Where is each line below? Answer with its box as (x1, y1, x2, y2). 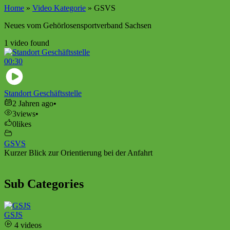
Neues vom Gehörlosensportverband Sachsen (4, 21, 151, 30)
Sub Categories (4, 177, 84, 190)
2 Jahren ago (12, 99, 53, 108)
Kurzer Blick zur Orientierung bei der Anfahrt (4, 148, 152, 157)
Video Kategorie (32, 3, 86, 12)
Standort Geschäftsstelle (4, 88, 82, 98)
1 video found (4, 38, 49, 47)
